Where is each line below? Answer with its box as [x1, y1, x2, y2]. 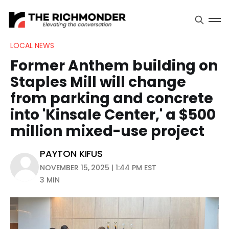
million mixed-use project [10, 121, 204, 141]
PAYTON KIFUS [40, 147, 103, 160]
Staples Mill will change [10, 72, 186, 92]
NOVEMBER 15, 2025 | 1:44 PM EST [40, 163, 156, 173]
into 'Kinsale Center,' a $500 [10, 105, 216, 125]
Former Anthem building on [10, 56, 218, 76]
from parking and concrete [10, 88, 213, 108]
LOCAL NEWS [10, 40, 54, 51]
